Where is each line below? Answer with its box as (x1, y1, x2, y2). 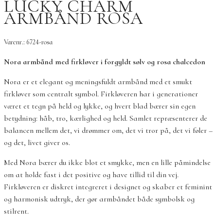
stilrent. (4, 206, 29, 216)
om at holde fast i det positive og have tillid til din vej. (4, 169, 179, 180)
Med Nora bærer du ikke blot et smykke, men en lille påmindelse (4, 157, 211, 167)
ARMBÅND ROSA (4, 7, 143, 29)
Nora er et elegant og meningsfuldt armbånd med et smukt (4, 76, 192, 87)
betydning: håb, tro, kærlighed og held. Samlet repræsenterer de (4, 113, 207, 123)
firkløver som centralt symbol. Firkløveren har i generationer (4, 89, 198, 99)
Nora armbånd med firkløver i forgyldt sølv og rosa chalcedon (4, 56, 205, 67)
